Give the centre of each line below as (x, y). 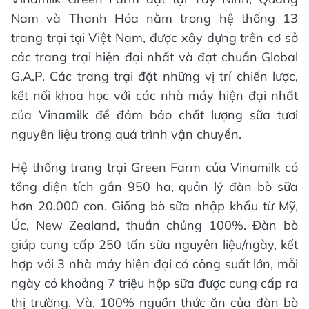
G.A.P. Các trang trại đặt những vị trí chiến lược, (154, 76)
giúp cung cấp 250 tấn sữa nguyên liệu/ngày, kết (154, 245)
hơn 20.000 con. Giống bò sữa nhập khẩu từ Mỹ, (154, 206)
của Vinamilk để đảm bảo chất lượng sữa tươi (154, 115)
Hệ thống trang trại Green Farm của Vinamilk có (154, 167)
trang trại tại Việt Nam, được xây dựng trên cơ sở (154, 38)
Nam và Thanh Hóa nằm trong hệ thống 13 (154, 18)
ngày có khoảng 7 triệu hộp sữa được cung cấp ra (154, 283)
